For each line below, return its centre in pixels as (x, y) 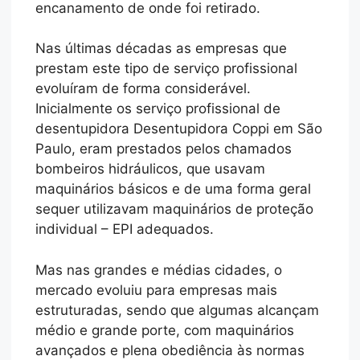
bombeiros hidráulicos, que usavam (151, 169)
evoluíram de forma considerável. (143, 89)
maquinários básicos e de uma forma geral (174, 189)
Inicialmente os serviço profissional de (158, 109)
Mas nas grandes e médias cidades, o (159, 270)
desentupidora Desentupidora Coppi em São (179, 129)
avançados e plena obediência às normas (170, 350)
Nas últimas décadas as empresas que (162, 49)
